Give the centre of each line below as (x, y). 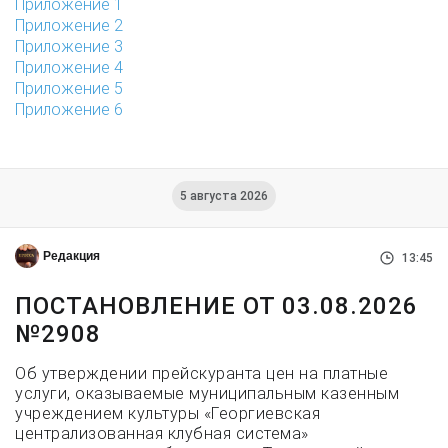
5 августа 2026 (224, 196)
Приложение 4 (69, 67)
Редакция (71, 256)
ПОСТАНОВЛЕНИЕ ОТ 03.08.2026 (216, 306)
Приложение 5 (69, 88)
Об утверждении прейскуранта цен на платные (201, 373)
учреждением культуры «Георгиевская (167, 413)
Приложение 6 (69, 109)
